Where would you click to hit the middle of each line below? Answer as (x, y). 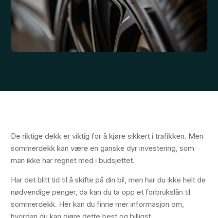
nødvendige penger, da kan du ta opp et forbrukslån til (101, 192)
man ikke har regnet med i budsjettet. (73, 161)
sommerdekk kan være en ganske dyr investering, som (103, 148)
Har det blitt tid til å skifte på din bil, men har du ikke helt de (109, 180)
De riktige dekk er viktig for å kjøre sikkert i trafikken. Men (107, 136)
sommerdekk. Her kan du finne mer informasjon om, (98, 204)
